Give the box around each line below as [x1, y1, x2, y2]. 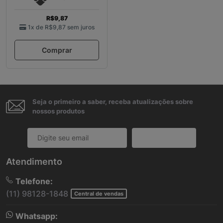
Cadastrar [146, 133, 181, 142]
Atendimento [6, 156, 62, 167]
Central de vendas [74, 190, 123, 198]
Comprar [41, 45, 72, 54]
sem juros [67, 23, 95, 31]
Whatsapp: [15, 211, 58, 222]
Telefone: [15, 176, 53, 187]
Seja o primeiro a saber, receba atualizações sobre [32, 97, 193, 106]
